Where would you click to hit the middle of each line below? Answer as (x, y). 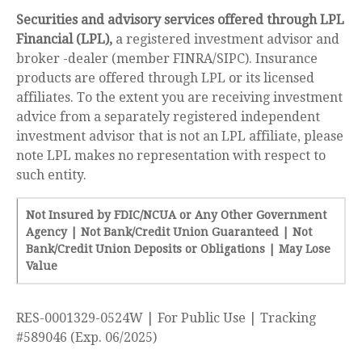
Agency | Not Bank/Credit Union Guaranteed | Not (169, 232)
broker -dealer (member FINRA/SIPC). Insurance (167, 59)
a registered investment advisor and (226, 40)
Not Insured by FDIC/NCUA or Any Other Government (176, 215)
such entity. (51, 175)
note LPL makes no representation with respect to (171, 156)
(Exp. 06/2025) (114, 338)
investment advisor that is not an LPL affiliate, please (180, 137)
